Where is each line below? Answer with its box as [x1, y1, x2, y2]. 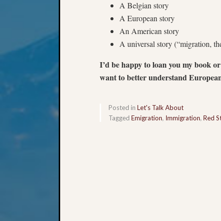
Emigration [131, 113, 162, 122]
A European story [119, 12, 175, 23]
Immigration [165, 113, 200, 122]
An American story [119, 25, 179, 36]
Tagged [109, 113, 131, 122]
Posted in [109, 103, 137, 111]
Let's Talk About [137, 103, 184, 111]
